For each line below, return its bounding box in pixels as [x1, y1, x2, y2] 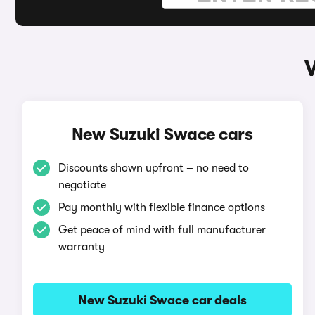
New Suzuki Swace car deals [77, 293, 247, 307]
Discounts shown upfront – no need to [58, 162, 249, 174]
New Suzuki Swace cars [71, 124, 253, 144]
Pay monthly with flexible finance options [58, 201, 265, 214]
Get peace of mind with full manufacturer [58, 224, 266, 236]
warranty [58, 240, 105, 253]
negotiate [58, 179, 106, 191]
